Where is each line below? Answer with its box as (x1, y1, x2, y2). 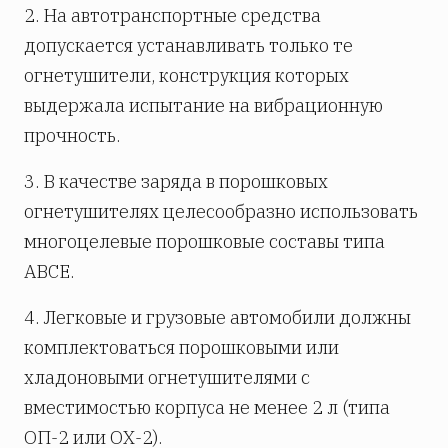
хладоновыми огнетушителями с (24, 366, 310, 390)
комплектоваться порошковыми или (24, 336, 339, 360)
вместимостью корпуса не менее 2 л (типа (24, 396, 390, 420)
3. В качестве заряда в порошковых (24, 170, 328, 194)
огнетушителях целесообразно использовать (24, 200, 418, 224)
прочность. (24, 124, 120, 148)
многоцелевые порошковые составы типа (24, 230, 385, 254)
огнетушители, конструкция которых (24, 64, 349, 88)
